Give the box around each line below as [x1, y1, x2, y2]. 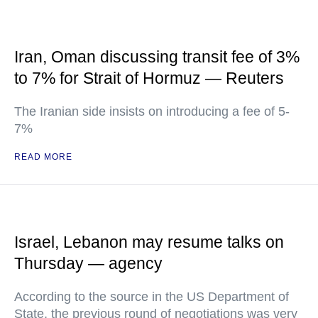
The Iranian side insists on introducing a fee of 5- [14, 104, 290, 119]
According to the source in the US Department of [14, 290, 289, 305]
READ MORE [14, 152, 72, 163]
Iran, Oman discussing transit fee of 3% [14, 48, 300, 67]
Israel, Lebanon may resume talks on [14, 233, 284, 252]
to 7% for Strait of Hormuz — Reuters [14, 69, 284, 88]
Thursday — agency [14, 254, 163, 273]
